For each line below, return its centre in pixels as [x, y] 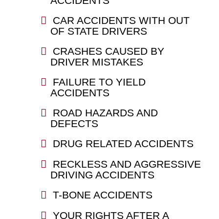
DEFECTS [74, 123]
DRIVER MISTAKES [97, 62]
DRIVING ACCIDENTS [102, 175]
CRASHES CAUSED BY [108, 51]
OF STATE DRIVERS [99, 31]
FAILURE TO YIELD [99, 82]
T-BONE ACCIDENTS [102, 195]
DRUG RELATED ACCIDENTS [123, 143]
